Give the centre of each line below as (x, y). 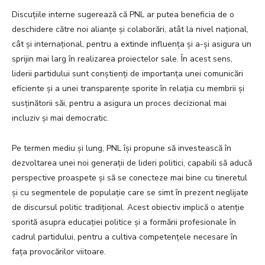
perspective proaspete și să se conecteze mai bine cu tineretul (130, 178)
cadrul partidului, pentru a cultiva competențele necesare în (125, 237)
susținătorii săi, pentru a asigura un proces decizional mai (119, 104)
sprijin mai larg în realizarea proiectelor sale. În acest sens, (122, 59)
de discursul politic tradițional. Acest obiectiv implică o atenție (128, 208)
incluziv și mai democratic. (60, 118)
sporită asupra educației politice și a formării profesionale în (124, 222)
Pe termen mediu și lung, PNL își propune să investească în (122, 148)
